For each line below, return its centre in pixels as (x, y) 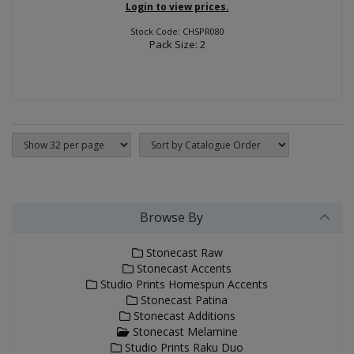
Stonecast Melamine (183, 331)
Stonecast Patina (183, 300)
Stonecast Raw (183, 252)
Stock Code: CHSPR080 (177, 31)
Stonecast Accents (183, 268)
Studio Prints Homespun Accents (183, 284)
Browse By (171, 217)
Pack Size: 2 (177, 44)
